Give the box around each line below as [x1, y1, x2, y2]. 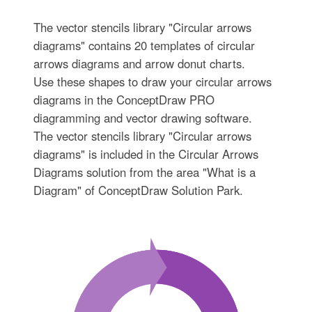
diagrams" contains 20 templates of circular [33, 36, 255, 54]
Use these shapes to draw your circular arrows [33, 72, 272, 90]
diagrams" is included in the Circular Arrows [33, 145, 258, 162]
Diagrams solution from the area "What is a [33, 163, 256, 180]
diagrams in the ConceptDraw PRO [33, 91, 214, 108]
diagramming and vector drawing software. [33, 109, 252, 126]
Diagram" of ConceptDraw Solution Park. [33, 181, 243, 198]
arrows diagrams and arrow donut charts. [33, 54, 245, 72]
